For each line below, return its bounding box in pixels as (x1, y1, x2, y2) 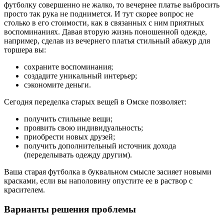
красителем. (4, 185, 45, 194)
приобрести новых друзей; (24, 132, 115, 141)
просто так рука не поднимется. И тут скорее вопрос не (4, 9, 193, 18)
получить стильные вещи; (24, 114, 112, 123)
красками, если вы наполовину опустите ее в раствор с (4, 176, 192, 185)
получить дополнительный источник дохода (24, 141, 176, 150)
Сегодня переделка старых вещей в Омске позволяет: (4, 97, 186, 106)
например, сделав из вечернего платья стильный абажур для (4, 36, 210, 45)
